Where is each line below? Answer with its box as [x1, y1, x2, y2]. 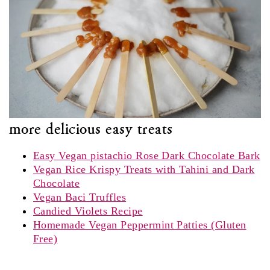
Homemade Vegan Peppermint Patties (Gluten [33, 218, 246, 231]
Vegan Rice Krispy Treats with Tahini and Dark [33, 163, 255, 175]
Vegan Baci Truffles [33, 190, 127, 203]
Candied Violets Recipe [33, 204, 143, 217]
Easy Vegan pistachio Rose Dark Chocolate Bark [33, 149, 260, 162]
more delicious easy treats [9, 118, 173, 138]
